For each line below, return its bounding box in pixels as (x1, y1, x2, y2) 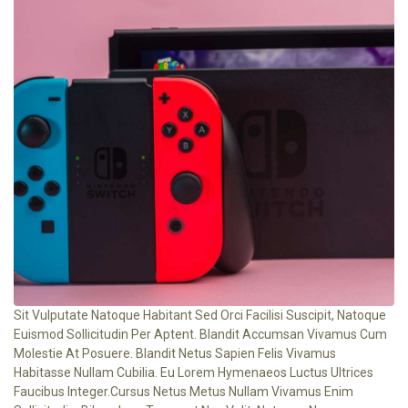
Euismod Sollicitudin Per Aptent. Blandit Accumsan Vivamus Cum (14, 327, 387, 342)
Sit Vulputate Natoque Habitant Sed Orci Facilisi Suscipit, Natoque (14, 308, 386, 322)
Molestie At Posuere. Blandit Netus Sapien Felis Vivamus (14, 346, 336, 361)
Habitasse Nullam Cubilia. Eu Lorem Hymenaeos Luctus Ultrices (14, 365, 373, 380)
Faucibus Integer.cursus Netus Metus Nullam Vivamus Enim (14, 384, 353, 399)
